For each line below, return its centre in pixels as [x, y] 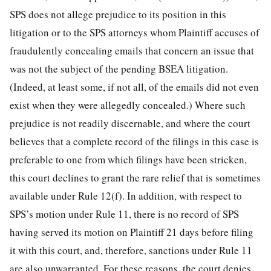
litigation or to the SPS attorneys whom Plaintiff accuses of [135, 32]
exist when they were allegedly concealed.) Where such [128, 105]
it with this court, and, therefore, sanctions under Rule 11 [131, 250]
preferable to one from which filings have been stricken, [128, 159]
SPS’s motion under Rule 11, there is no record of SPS [124, 214]
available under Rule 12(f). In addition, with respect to [126, 195]
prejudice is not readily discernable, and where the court [130, 123]
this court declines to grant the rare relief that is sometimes [135, 177]
